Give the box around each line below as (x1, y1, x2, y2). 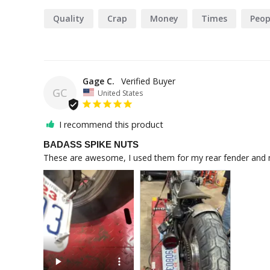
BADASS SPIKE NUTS (43, 139, 139, 150)
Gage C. (83, 75, 115, 87)
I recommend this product (59, 119, 163, 131)
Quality (53, 12, 84, 24)
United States (98, 87, 143, 98)
